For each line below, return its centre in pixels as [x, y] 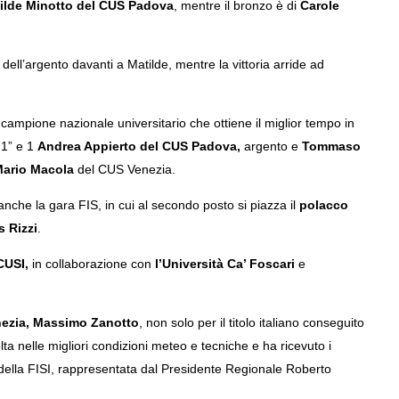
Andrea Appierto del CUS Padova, [138, 146]
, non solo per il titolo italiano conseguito [251, 322]
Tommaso [331, 146]
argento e [271, 146]
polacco [323, 204]
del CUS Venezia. [124, 169]
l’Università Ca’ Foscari [224, 263]
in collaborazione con [91, 263]
